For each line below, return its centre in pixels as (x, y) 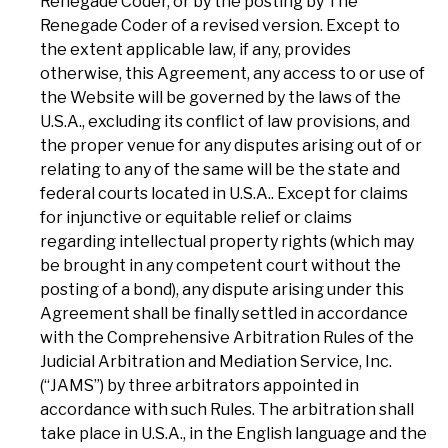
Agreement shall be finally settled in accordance (224, 313)
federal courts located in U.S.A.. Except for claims (224, 193)
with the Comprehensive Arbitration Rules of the (227, 337)
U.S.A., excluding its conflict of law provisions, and (225, 121)
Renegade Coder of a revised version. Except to (220, 25)
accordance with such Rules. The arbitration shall (227, 409)
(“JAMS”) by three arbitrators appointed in (199, 385)
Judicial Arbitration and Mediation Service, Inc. (216, 361)
